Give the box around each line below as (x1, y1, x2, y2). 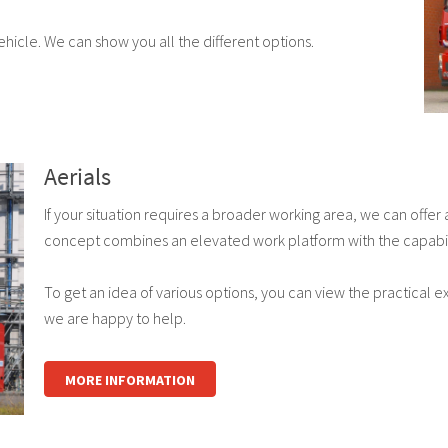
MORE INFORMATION (64, 370, 195, 389)
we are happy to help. (43, 307, 186, 328)
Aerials (43, 160, 111, 192)
